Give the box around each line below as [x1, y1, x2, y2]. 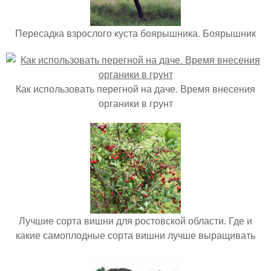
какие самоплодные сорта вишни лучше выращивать [16, 228, 255, 242]
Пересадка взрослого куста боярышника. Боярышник [15, 26, 256, 40]
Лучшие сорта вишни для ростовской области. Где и [19, 214, 252, 227]
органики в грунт [98, 96, 173, 110]
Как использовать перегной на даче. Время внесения [16, 82, 255, 96]
